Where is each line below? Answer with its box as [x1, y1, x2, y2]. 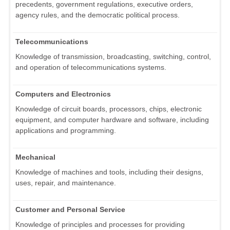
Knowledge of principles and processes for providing [15, 220, 185, 229]
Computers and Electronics [15, 90, 111, 99]
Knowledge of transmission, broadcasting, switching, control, [15, 52, 211, 61]
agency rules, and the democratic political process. [15, 11, 180, 20]
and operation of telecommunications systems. [15, 63, 166, 72]
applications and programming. [15, 126, 116, 135]
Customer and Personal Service [15, 205, 125, 214]
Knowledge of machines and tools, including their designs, [15, 168, 203, 177]
